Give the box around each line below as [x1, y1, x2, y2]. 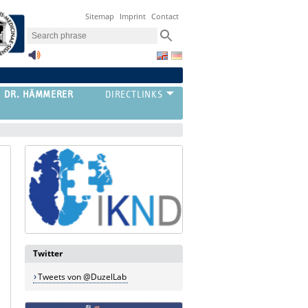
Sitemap [85, 11, 115, 22]
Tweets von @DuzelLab [37, 271, 126, 283]
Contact [151, 11, 179, 22]
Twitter [33, 247, 63, 260]
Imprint [120, 11, 146, 22]
